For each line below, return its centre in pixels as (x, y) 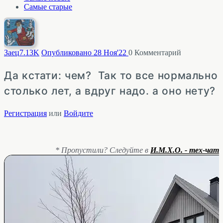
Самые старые (48, 6)
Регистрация (25, 113)
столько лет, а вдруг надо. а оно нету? (110, 91)
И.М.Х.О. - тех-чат (185, 150)
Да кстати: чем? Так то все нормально (111, 76)
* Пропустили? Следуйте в (103, 150)
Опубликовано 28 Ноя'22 (85, 53)
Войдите (78, 113)
